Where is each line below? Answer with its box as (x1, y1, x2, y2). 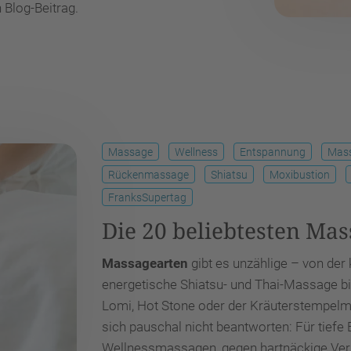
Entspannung (240, 146, 306, 158)
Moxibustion (270, 168, 330, 181)
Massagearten (102, 255, 188, 271)
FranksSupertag (108, 191, 186, 204)
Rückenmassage (108, 168, 189, 181)
